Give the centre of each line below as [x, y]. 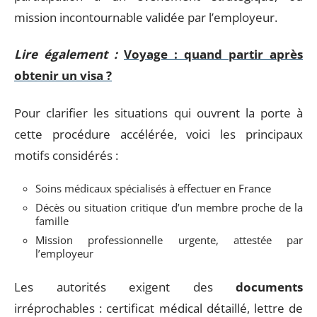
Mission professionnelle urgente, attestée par [169, 240]
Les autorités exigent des [125, 287]
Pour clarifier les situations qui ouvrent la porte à [158, 113]
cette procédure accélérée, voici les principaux [158, 134]
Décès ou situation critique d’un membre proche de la [169, 207]
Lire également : [66, 54]
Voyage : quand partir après [213, 54]
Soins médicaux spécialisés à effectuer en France [153, 188]
